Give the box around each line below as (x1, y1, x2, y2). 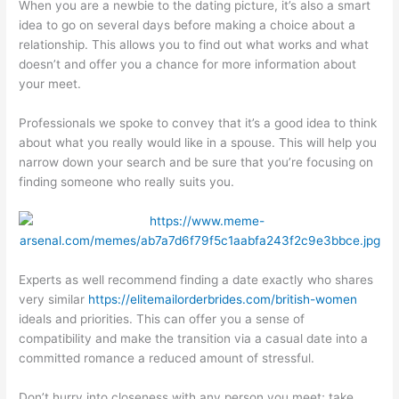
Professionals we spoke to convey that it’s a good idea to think (19, 115, 378, 130)
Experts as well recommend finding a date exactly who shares (19, 272, 374, 287)
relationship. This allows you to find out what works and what (19, 37, 370, 52)
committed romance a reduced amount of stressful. (19, 350, 315, 365)
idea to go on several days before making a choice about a (19, 18, 356, 32)
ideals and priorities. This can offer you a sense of (19, 311, 305, 326)
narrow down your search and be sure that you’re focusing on (19, 154, 374, 169)
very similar (19, 291, 89, 306)
